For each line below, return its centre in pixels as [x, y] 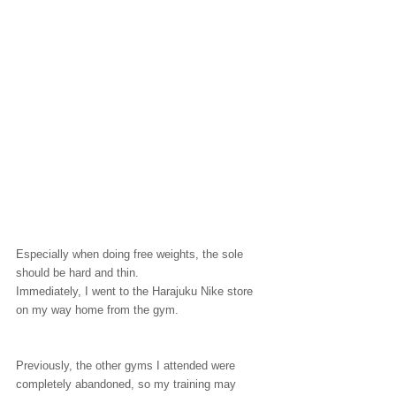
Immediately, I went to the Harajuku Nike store [136, 291]
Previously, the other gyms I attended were [127, 366]
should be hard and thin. [77, 273]
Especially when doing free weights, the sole [131, 254]
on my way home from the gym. [97, 310]
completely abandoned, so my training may [128, 384]
